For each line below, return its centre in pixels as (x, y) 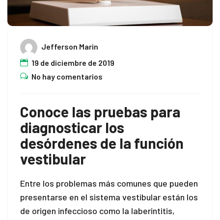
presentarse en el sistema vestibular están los (109, 197)
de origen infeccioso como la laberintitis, (97, 210)
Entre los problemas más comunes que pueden (109, 183)
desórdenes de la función (102, 143)
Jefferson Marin (70, 46)
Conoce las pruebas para (100, 111)
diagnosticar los (72, 127)
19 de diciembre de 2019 (73, 62)
